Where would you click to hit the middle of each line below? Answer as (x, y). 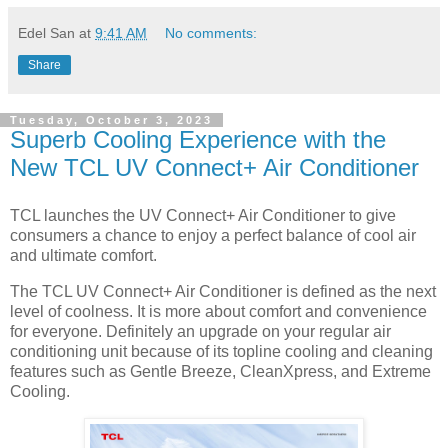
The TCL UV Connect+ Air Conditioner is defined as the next (223, 291)
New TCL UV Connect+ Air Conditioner (214, 168)
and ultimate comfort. (83, 256)
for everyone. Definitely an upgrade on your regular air (200, 331)
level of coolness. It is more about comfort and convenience (218, 311)
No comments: (211, 33)
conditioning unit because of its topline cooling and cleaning (221, 351)
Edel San (46, 33)
